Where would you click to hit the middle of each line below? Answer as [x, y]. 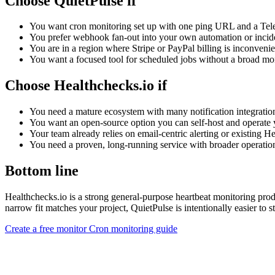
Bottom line [42, 171]
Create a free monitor [47, 229]
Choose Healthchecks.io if [86, 86]
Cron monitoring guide [133, 229]
